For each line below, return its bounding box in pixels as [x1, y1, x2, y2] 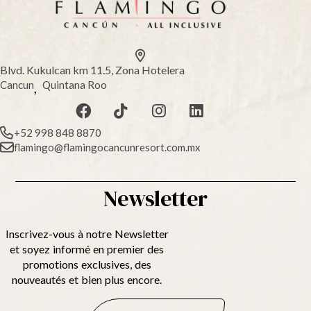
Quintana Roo [42, 78, 107, 92]
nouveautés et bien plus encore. [12, 272, 162, 286]
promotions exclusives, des [22, 257, 151, 271]
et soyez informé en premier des [10, 242, 165, 255]
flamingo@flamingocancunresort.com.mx [14, 140, 201, 153]
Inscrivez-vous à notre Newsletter [5, 226, 169, 240]
